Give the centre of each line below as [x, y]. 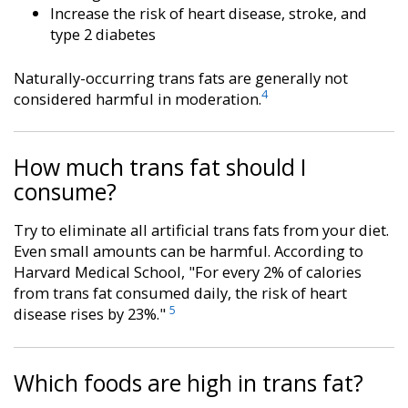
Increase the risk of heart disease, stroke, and [209, 13]
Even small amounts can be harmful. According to [189, 251]
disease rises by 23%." [92, 314]
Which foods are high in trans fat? [189, 382]
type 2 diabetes [103, 34]
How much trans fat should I [160, 167]
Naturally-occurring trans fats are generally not [181, 77]
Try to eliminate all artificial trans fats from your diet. [201, 230]
